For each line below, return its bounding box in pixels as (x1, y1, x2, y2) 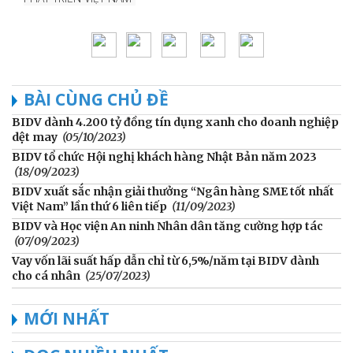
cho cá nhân (12, 268, 80, 283)
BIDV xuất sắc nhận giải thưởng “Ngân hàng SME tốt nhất (12, 184, 334, 199)
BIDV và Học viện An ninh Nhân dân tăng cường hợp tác (12, 218, 323, 233)
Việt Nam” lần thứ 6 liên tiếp (12, 199, 167, 214)
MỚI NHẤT (24, 307, 110, 329)
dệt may (12, 129, 58, 144)
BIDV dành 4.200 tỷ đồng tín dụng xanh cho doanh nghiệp (12, 114, 339, 129)
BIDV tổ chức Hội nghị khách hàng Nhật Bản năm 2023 (12, 149, 317, 164)
